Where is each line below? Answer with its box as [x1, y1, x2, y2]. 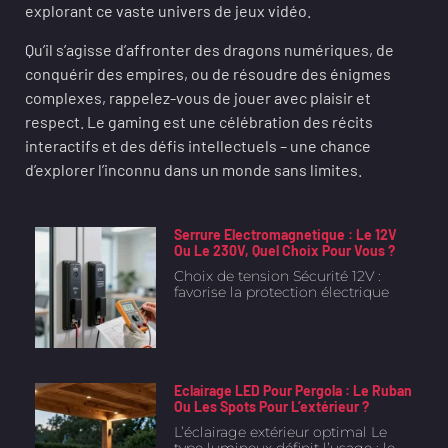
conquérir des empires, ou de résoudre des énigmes [25, 64, 391, 83]
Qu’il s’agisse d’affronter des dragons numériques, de [25, 40, 394, 59]
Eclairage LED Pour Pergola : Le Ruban [173, 381, 412, 399]
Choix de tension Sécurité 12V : [173, 267, 381, 285]
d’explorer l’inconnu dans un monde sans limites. [25, 160, 362, 179]
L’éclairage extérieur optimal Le [173, 422, 387, 441]
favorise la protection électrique [173, 283, 389, 301]
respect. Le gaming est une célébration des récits [25, 112, 373, 131]
